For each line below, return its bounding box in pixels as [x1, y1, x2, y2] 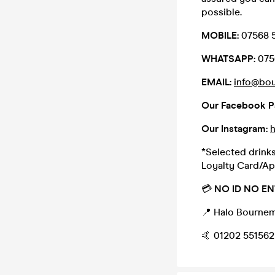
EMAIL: [201, 76, 234, 88]
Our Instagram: [201, 123, 268, 134]
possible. [201, 6, 242, 18]
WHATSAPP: [201, 53, 255, 64]
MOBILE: [201, 29, 239, 41]
